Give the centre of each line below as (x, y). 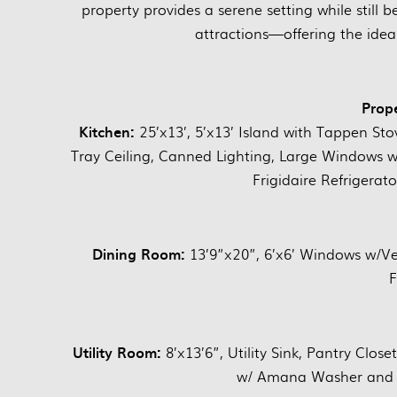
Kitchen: (109, 131)
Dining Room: (140, 253)
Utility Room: (119, 351)
